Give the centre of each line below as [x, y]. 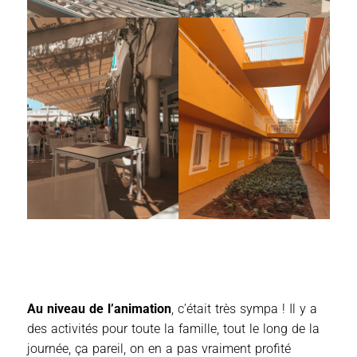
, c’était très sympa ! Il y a [244, 309]
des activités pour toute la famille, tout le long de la [173, 329]
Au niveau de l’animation [99, 309]
